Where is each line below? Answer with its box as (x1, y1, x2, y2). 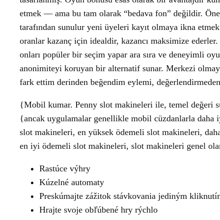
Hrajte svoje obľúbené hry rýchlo (39, 205, 158, 215)
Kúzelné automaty (39, 177, 104, 187)
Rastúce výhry (39, 164, 90, 173)
